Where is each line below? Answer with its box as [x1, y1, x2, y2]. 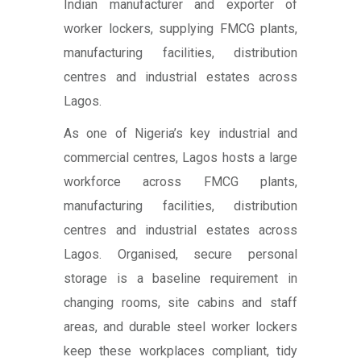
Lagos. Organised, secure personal [64, 247, 297, 263]
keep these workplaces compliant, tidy [64, 343, 297, 359]
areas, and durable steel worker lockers [64, 319, 297, 335]
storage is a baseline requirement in [64, 271, 297, 287]
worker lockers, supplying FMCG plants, [64, 21, 297, 37]
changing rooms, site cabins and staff [64, 295, 297, 311]
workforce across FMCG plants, [64, 174, 297, 190]
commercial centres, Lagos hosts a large [64, 150, 297, 166]
